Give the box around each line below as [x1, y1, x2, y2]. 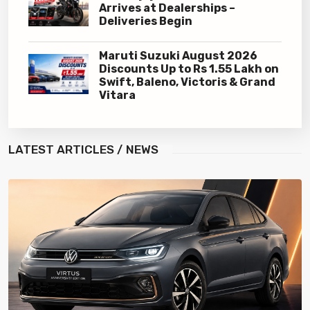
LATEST [8, 143, 54, 157]
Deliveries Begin [98, 14, 192, 28]
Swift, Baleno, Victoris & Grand [98, 75, 275, 89]
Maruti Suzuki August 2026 [98, 49, 257, 63]
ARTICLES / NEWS [54, 143, 158, 157]
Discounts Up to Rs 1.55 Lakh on [98, 62, 279, 76]
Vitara [98, 89, 136, 102]
